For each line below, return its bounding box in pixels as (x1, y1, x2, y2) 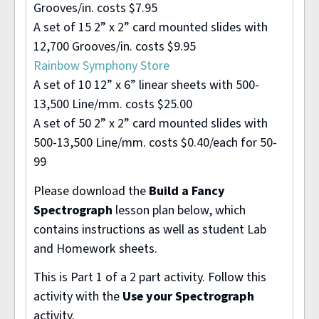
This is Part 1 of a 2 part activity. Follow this (33, 268, 266, 287)
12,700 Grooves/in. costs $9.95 (33, 38, 196, 56)
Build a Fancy (149, 182, 225, 200)
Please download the (33, 182, 149, 200)
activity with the (33, 288, 122, 306)
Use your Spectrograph (122, 288, 254, 306)
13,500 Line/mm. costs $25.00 (33, 95, 192, 114)
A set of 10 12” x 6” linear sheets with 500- (33, 76, 259, 95)
